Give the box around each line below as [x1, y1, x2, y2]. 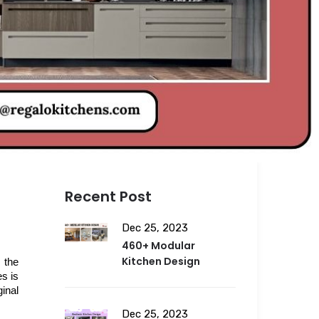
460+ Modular [122, 239, 195, 253]
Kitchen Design [122, 254, 200, 269]
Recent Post [65, 187, 152, 207]
